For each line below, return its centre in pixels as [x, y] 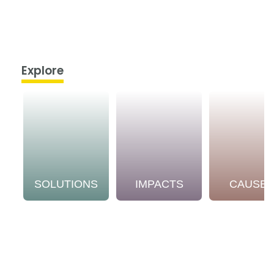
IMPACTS [159, 184]
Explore [43, 70]
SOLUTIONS [66, 184]
